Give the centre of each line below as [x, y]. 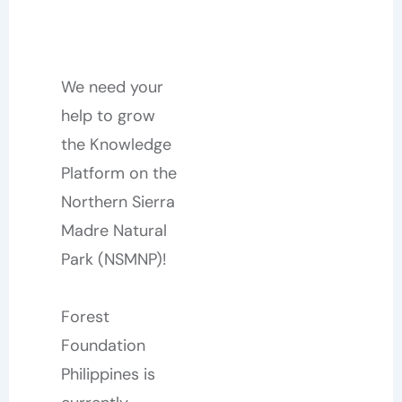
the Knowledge [116, 144]
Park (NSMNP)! [116, 259]
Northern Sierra [118, 202]
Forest [85, 316]
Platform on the [118, 173]
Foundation [103, 345]
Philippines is [108, 374]
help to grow [108, 116]
